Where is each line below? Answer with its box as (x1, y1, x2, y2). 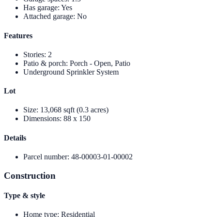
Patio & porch (23, 59, 66, 67)
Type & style (4, 191, 45, 200)
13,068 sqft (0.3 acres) (40, 106, 108, 114)
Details (4, 133, 26, 142)
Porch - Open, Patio (70, 59, 130, 67)
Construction (4, 170, 56, 181)
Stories (23, 50, 44, 59)
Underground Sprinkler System (23, 67, 119, 76)
